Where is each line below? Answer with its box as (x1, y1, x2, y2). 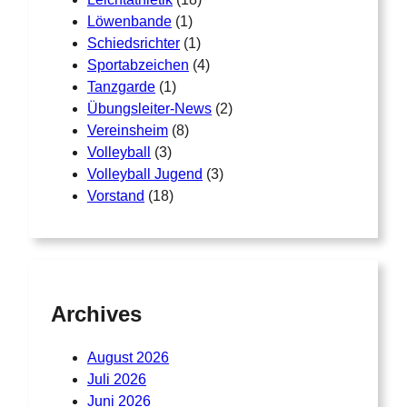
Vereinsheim (87, 122, 168, 138)
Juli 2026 (87, 372, 146, 388)
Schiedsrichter (87, 35, 180, 51)
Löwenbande (87, 13, 172, 29)
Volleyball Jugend (87, 165, 203, 182)
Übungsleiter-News (87, 100, 212, 116)
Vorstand (87, 187, 144, 203)
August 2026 (87, 350, 169, 366)
